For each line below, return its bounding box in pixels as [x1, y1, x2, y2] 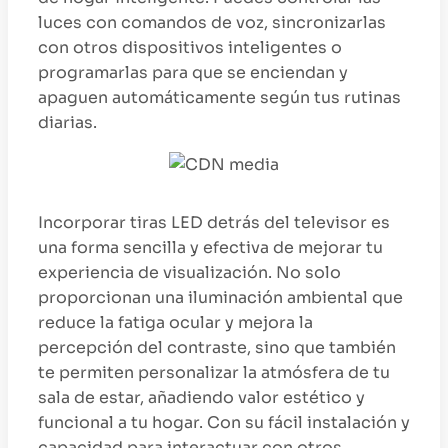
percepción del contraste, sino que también [38, 336, 396, 358]
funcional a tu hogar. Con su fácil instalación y [38, 411, 410, 433]
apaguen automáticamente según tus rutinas [38, 86, 401, 108]
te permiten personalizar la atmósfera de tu [38, 361, 390, 383]
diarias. [38, 111, 97, 133]
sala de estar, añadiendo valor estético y [38, 386, 365, 408]
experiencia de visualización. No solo [38, 261, 341, 283]
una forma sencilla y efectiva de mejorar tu [38, 236, 383, 258]
